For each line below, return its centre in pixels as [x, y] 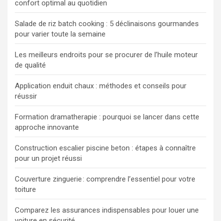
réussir [26, 96]
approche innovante [47, 128]
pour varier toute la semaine [60, 34]
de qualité [30, 65]
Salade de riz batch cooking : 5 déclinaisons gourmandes [107, 24]
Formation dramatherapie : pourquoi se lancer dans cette [107, 117]
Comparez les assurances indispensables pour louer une [107, 210]
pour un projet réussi [48, 159]
